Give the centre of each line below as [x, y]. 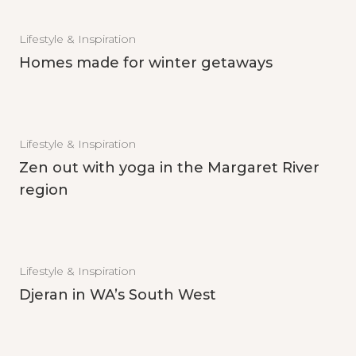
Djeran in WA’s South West [118, 295]
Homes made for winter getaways [146, 63]
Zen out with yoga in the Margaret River [169, 168]
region [44, 190]
